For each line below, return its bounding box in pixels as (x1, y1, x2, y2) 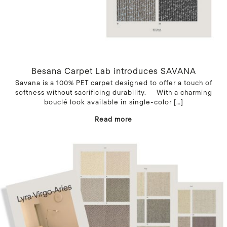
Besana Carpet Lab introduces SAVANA (31, 65, 196, 75)
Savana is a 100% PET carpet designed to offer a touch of (15, 78, 212, 87)
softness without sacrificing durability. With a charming (15, 88, 212, 96)
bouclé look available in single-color (44, 97, 172, 106)
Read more (95, 115, 132, 123)
